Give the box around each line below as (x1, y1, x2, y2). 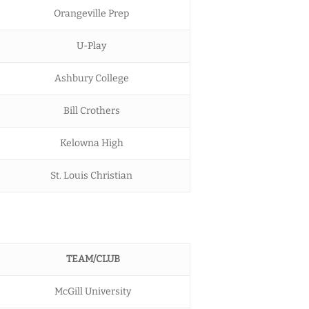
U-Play (77, 39, 106, 52)
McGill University (54, 285, 131, 297)
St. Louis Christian (50, 169, 132, 181)
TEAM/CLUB (66, 252, 120, 265)
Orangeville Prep (54, 7, 129, 19)
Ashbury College (54, 72, 129, 84)
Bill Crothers (63, 104, 120, 117)
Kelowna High (59, 137, 123, 149)
